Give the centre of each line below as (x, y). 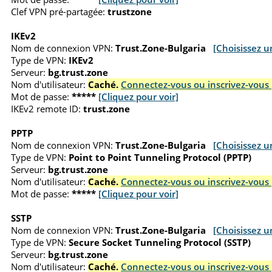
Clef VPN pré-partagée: (58, 11)
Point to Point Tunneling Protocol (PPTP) (160, 157)
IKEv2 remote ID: (46, 108)
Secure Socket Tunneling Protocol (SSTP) (160, 242)
